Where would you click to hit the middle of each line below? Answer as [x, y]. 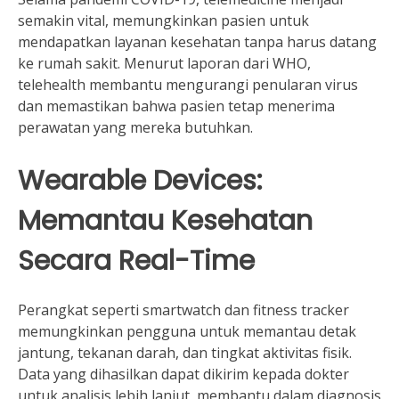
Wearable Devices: [140, 181]
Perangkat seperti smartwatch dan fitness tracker [183, 309]
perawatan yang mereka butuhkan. [135, 128]
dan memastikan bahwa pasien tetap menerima [176, 106]
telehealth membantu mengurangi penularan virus [188, 85]
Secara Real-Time [136, 261]
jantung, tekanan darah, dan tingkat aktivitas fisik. [185, 352]
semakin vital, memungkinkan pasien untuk [163, 21]
